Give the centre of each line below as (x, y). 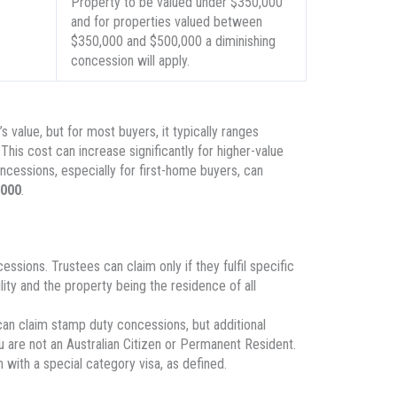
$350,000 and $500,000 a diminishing (173, 42)
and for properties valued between (166, 22)
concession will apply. (130, 61)
